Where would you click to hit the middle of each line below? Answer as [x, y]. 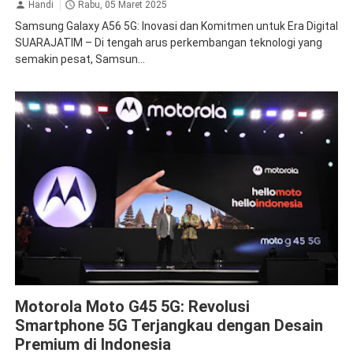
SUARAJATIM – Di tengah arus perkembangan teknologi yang [168, 42]
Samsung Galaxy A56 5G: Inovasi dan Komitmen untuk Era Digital [176, 26]
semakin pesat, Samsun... [80, 59]
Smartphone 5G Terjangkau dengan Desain [169, 326]
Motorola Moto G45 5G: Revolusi [132, 307]
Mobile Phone [53, 293]
